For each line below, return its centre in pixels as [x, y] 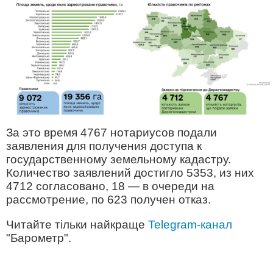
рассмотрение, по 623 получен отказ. [108, 199]
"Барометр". [39, 238]
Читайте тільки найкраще [77, 224]
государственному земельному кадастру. [119, 159]
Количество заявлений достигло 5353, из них [130, 172]
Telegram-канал [190, 224]
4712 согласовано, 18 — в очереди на [110, 186]
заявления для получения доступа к [104, 146]
